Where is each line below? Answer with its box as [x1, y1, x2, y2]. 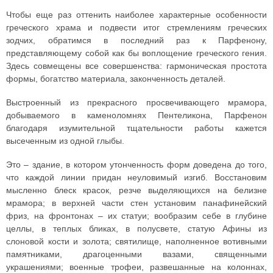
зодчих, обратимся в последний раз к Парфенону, [6, 35, 267, 45]
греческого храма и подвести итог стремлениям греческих [6, 23, 267, 32]
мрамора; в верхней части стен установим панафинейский [6, 198, 267, 208]
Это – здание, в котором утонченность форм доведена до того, [6, 160, 267, 169]
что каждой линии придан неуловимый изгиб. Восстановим [6, 172, 267, 182]
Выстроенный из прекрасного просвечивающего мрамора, [6, 97, 267, 107]
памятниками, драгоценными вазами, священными [6, 249, 267, 259]
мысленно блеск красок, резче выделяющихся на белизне [6, 185, 267, 195]
